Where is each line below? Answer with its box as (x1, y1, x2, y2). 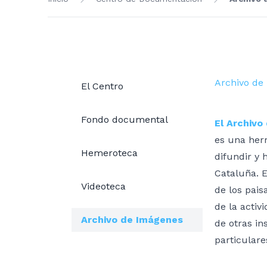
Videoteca (81, 181, 126, 192)
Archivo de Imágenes (81, 214, 183, 225)
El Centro (81, 80, 123, 92)
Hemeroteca (81, 147, 138, 159)
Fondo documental (81, 114, 168, 125)
